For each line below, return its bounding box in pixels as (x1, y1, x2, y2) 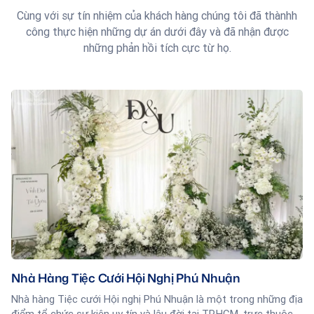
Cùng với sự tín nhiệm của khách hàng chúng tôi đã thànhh (17, 8, 297, 23)
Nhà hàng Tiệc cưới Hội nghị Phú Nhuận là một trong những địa (11, 292, 303, 306)
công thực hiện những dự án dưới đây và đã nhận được (25, 25, 289, 39)
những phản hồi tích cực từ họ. (83, 41, 231, 55)
